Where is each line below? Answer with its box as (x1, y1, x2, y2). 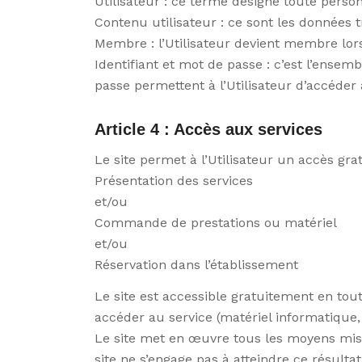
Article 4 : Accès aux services (95, 120, 323, 139)
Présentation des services (95, 172, 254, 188)
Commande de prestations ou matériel (95, 214, 338, 230)
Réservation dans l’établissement (95, 256, 299, 272)
